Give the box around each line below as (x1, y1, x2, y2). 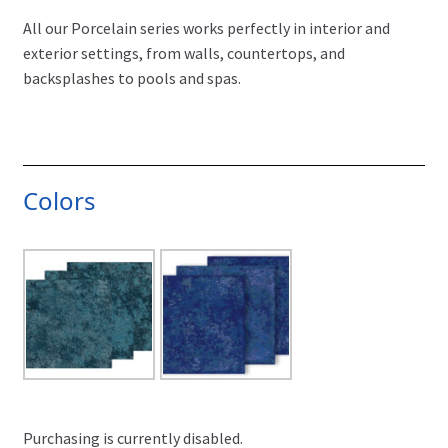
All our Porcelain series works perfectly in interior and (22, 18, 390, 39)
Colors (22, 184, 96, 218)
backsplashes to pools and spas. (22, 68, 241, 89)
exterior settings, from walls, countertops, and (22, 43, 345, 64)
